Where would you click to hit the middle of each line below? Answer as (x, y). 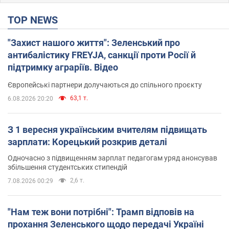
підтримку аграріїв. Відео (63, 67)
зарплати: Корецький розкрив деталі (87, 142)
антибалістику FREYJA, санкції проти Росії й (102, 55)
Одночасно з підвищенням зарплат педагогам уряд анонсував (112, 158)
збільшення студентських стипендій (67, 167)
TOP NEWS (36, 20)
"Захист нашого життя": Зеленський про (94, 43)
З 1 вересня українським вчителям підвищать (107, 130)
